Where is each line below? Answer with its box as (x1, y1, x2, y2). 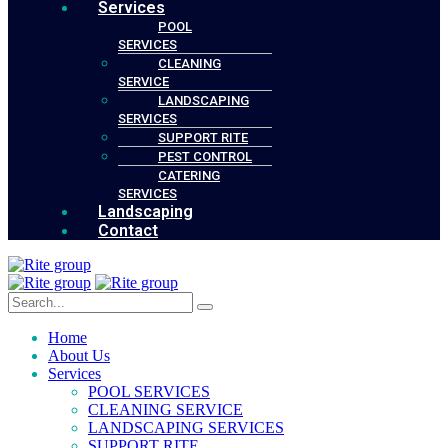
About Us (48, 347, 110, 364)
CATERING (158, 168, 220, 183)
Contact (98, 221, 158, 240)
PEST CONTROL (158, 149, 252, 164)
